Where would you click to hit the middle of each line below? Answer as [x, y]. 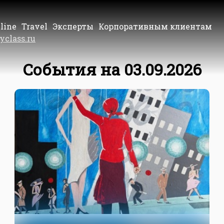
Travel [34, 26]
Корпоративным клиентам [155, 26]
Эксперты [73, 26]
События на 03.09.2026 [112, 69]
